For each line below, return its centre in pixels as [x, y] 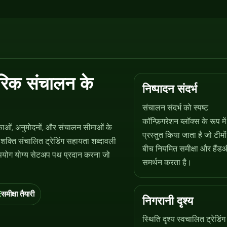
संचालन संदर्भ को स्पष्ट [175, 107]
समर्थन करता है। [167, 162]
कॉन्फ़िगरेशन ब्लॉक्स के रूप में [184, 121]
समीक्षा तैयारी [18, 194]
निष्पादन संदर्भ [169, 89]
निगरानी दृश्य [167, 200]
